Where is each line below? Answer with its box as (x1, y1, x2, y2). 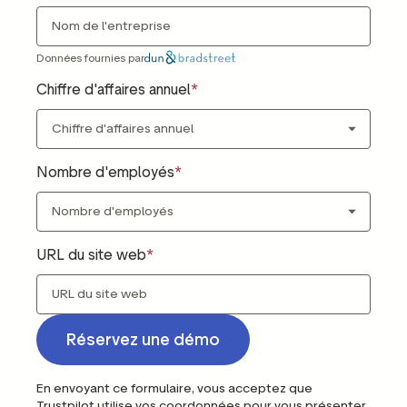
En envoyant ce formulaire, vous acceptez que (36, 380, 313, 396)
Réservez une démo (66, 329, 220, 350)
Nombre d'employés (36, 163, 174, 181)
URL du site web (36, 245, 146, 263)
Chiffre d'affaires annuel (36, 80, 191, 98)
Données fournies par (36, 50, 144, 65)
